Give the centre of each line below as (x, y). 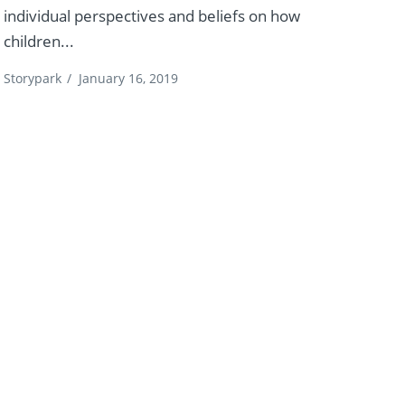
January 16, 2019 (128, 78)
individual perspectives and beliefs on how (151, 15)
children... (38, 41)
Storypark (32, 78)
